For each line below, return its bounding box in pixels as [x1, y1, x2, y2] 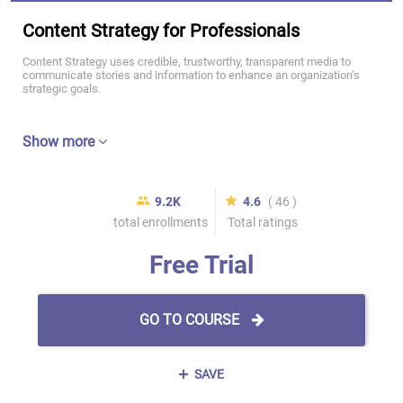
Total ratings [227, 215, 298, 229]
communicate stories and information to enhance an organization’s [22, 68, 360, 82]
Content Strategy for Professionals [22, 20, 300, 41]
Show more [22, 133, 98, 150]
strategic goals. [22, 82, 101, 95]
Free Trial [149, 250, 254, 280]
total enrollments [112, 215, 208, 229]
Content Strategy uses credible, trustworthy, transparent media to [22, 55, 351, 68]
